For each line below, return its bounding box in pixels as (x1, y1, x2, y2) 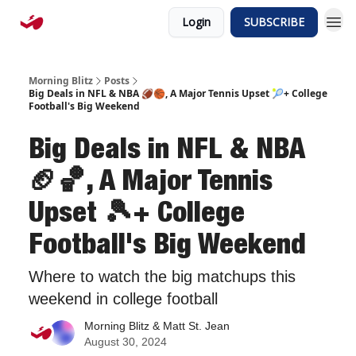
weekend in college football (29, 290, 218, 308)
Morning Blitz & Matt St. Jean (84, 319, 230, 332)
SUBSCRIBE (244, 14, 304, 29)
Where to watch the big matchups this (29, 268, 296, 285)
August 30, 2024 (84, 335, 167, 348)
